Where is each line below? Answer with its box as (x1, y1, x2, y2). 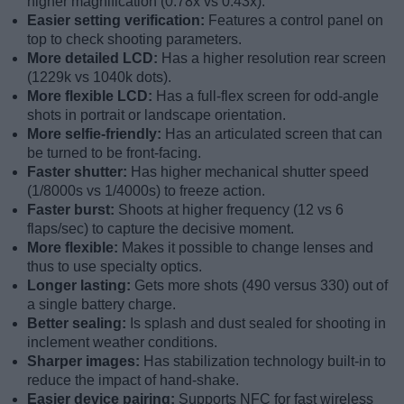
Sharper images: (27, 353, 143, 370)
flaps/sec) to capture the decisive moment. (27, 221, 294, 237)
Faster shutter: (27, 164, 131, 180)
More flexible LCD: (27, 88, 156, 105)
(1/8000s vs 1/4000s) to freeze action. (27, 183, 265, 199)
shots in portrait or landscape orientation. (27, 107, 286, 124)
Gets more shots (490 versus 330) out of (134, 278, 388, 294)
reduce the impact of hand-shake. (27, 372, 239, 389)
